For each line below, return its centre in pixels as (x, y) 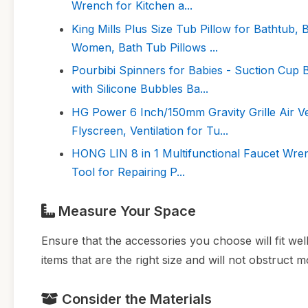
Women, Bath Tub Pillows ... (145, 47)
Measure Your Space (125, 211)
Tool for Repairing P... (128, 172)
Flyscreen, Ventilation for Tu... (150, 130)
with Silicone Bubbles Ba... (140, 89)
